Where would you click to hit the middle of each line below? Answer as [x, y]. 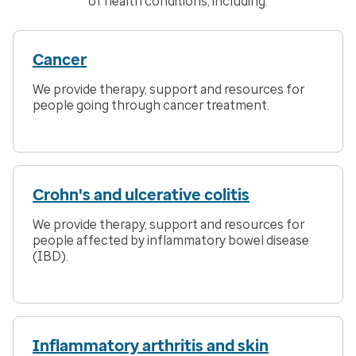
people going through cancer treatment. [151, 106]
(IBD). [50, 257]
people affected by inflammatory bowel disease [171, 241]
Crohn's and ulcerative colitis [141, 195]
